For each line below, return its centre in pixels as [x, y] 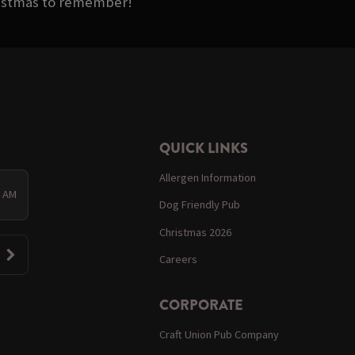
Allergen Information [208, 178]
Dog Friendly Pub [200, 205]
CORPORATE [202, 305]
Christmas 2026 [196, 232]
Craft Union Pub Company [219, 334]
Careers [179, 259]
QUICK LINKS [204, 148]
